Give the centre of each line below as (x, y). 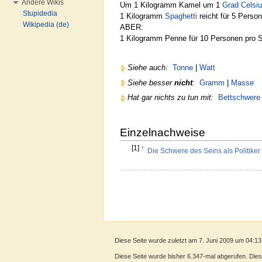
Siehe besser (151, 82)
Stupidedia (40, 13)
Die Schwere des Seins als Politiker (204, 151)
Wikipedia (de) (46, 25)
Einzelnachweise (163, 133)
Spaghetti (181, 16)
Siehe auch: (148, 68)
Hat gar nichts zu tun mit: (170, 98)
